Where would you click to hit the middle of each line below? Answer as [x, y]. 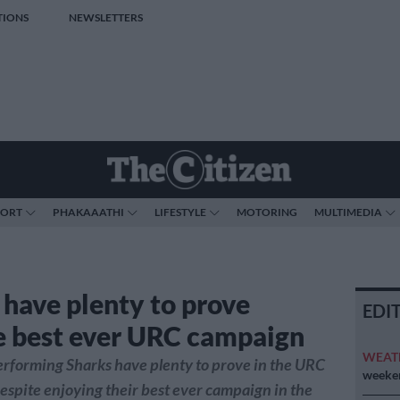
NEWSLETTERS [105, 17]
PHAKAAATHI [88, 212]
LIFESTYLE [180, 212]
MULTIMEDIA [348, 212]
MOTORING [267, 212]
